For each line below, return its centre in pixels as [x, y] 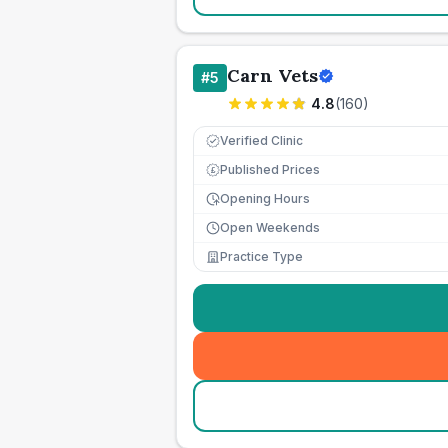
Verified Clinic [261, 140]
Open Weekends [270, 227]
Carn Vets [272, 75]
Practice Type [261, 256]
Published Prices [270, 169]
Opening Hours [265, 198]
